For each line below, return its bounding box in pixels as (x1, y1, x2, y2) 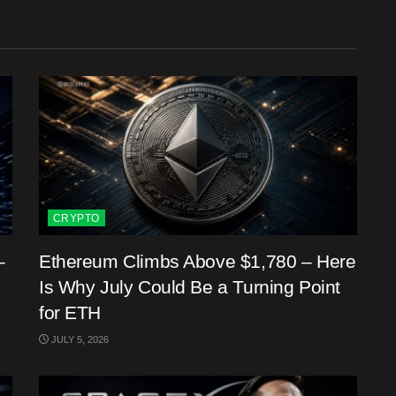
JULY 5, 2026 (49, 334, 109, 346)
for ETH (39, 302, 102, 324)
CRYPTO (53, 212, 100, 225)
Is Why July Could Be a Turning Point (39, 277, 340, 298)
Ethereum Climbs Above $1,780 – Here (39, 251, 356, 272)
